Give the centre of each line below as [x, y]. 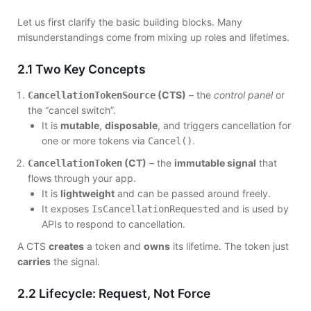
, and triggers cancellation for [224, 126]
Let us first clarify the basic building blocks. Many [130, 22]
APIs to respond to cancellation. [114, 224]
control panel [243, 95]
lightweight [87, 193]
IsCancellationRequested [155, 209]
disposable [131, 126]
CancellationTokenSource [92, 95]
